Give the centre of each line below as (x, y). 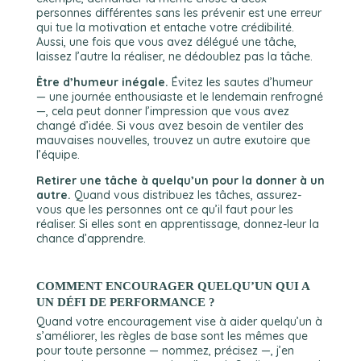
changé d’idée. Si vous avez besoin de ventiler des (170, 126)
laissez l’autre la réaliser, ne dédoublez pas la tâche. (174, 56)
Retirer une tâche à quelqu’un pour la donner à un (180, 180)
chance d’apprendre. (91, 239)
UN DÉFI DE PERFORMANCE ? (125, 302)
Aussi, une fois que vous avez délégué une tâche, (166, 42)
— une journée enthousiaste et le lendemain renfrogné (179, 97)
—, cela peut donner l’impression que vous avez (162, 111)
